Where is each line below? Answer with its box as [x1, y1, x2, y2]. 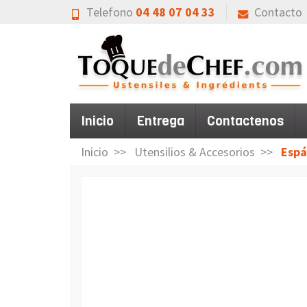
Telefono [86, 4, 136, 20]
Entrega [136, 112, 184, 130]
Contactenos [207, 112, 284, 130]
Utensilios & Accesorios [134, 144, 255, 160]
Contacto [254, 4, 302, 20]
